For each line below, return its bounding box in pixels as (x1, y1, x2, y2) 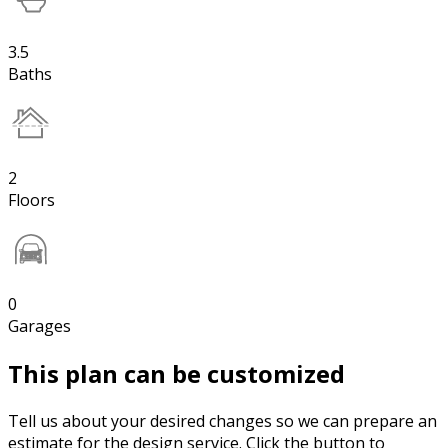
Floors (8, 189, 55, 212)
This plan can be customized (8, 357, 345, 391)
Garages (8, 315, 71, 338)
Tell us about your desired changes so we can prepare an (8, 410, 437, 433)
